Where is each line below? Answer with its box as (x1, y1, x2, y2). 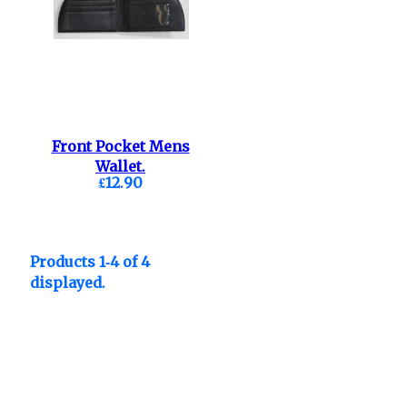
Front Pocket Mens (51, 137, 190, 156)
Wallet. (95, 157, 145, 176)
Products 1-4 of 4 (29, 253, 150, 272)
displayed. (29, 273, 105, 293)
